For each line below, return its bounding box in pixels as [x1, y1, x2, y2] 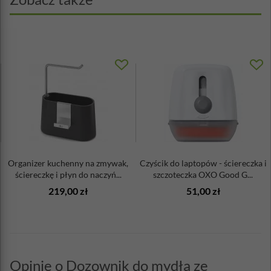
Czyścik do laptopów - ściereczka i [139, 158, 267, 169]
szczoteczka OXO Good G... [153, 169, 253, 180]
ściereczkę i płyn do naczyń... [15, 169, 122, 180]
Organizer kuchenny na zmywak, [8, 158, 128, 169]
